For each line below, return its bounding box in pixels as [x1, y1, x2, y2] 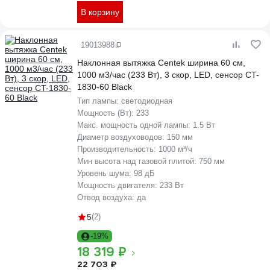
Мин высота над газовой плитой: [77, 157, 199, 166]
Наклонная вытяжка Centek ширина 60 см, [77, 58, 245, 67]
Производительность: [77, 145, 159, 154]
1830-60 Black [77, 82, 132, 92]
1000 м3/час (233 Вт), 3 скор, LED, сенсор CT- [77, 70, 259, 80]
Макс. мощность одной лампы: [77, 121, 193, 130]
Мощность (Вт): [77, 108, 136, 118]
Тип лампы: [77, 96, 121, 105]
